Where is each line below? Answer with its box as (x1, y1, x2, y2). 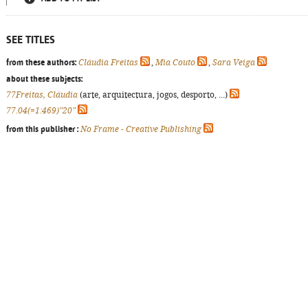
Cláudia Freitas (78, 58, 138, 67)
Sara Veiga (212, 58, 255, 67)
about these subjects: (6, 74, 82, 84)
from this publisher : (6, 124, 78, 134)
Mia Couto (155, 58, 195, 67)
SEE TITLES (6, 34, 55, 45)
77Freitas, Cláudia (6, 90, 78, 100)
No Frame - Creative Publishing (80, 124, 201, 134)
